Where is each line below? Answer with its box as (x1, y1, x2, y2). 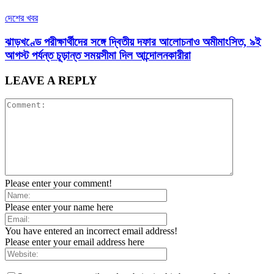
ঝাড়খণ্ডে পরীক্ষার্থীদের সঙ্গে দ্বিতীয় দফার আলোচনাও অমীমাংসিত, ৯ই (5, 35, 261, 48)
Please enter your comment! (5, 178, 112, 189)
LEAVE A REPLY (5, 73, 97, 87)
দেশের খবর (5, 13, 38, 24)
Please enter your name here (5, 202, 113, 213)
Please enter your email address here (5, 237, 144, 248)
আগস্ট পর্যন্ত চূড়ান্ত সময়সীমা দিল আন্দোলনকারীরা (5, 48, 191, 62)
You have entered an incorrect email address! (5, 226, 177, 237)
